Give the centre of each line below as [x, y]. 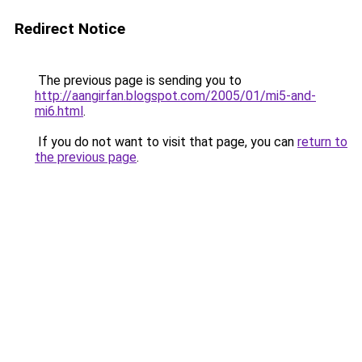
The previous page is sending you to [138, 80]
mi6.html [59, 111]
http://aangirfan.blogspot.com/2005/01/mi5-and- [175, 96]
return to [322, 142]
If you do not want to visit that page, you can [166, 142]
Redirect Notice [70, 29]
